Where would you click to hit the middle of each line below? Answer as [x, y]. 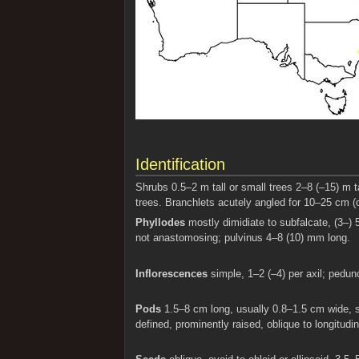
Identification [180, 164]
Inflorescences [171, 274]
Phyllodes [160, 223]
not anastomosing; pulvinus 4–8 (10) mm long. [242, 238]
